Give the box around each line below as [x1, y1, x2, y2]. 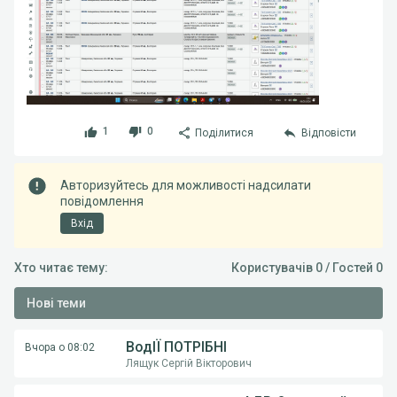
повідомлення [60, 193, 144, 208]
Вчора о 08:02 [25, 340, 95, 354]
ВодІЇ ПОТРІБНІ [126, 338, 227, 355]
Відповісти [301, 126, 356, 139]
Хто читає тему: [14, 260, 108, 275]
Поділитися [195, 126, 253, 139]
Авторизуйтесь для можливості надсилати [60, 177, 311, 192]
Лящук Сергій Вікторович [126, 356, 252, 370]
